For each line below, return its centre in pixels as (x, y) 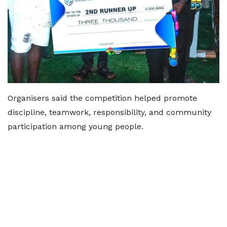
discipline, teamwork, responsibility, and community (109, 112)
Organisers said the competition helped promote (102, 98)
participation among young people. (75, 126)
